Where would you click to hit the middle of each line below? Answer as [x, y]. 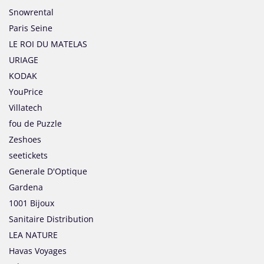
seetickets [28, 156]
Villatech [26, 108]
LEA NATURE [33, 235]
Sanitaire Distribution [51, 219]
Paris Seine [31, 28]
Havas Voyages [38, 251]
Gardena [26, 187]
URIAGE [24, 60]
